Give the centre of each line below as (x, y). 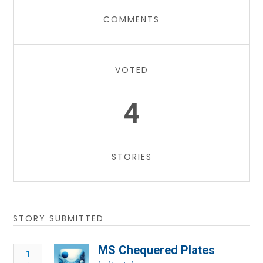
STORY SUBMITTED (59, 218)
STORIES (131, 156)
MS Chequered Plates (157, 250)
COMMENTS (131, 19)
